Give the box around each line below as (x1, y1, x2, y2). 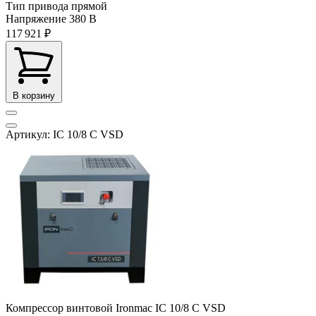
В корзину (13, 90, 55, 102)
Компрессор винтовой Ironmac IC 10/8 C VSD (6, 302, 226, 315)
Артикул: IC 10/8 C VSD (6, 128, 123, 141)
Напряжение (6, 13, 66, 25)
